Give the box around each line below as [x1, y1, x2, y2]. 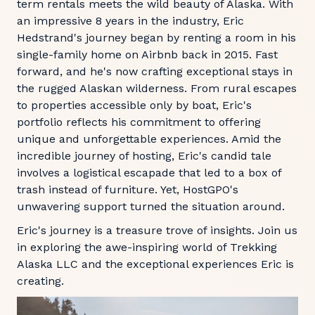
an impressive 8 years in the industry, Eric [17, 14, 244, 27]
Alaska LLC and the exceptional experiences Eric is [17, 257, 294, 271]
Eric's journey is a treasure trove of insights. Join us [17, 224, 297, 237]
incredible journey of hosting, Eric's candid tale [17, 149, 271, 162]
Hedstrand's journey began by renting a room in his [17, 31, 296, 44]
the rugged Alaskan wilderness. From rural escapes [17, 82, 297, 95]
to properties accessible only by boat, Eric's [17, 98, 252, 112]
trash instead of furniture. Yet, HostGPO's [17, 183, 238, 196]
